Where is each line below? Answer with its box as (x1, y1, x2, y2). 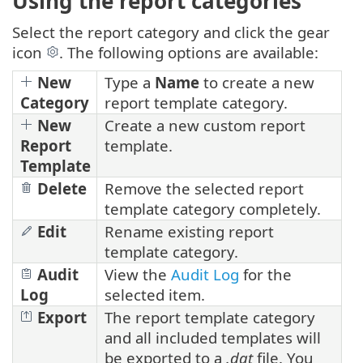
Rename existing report (105, 221, 274, 242)
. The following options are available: (59, 42, 318, 63)
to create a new (199, 72, 314, 93)
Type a (105, 72, 155, 93)
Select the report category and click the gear (12, 22, 330, 43)
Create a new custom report (105, 115, 305, 136)
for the (239, 264, 292, 285)
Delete (33, 178, 87, 199)
